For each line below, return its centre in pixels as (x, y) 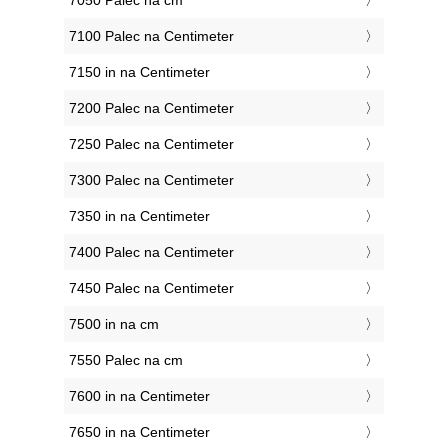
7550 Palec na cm (126, 360)
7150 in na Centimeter (139, 72)
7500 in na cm (114, 324)
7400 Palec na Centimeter (151, 252)
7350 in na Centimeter (139, 216)
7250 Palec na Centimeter (151, 144)
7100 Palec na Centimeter (151, 36)
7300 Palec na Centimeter (151, 180)
